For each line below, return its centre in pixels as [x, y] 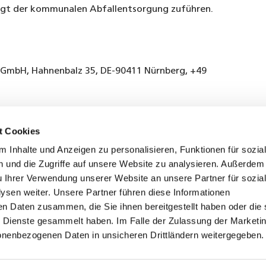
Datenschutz [47, 259]
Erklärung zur [111, 259]
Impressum [190, 259]
